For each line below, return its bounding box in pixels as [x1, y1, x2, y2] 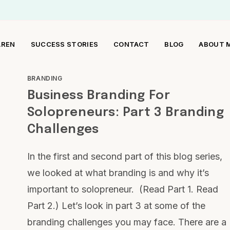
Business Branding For [27, 89, 170, 102]
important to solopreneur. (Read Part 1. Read [27, 184, 218, 195]
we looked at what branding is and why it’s [27, 167, 209, 178]
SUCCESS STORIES [30, 40, 99, 48]
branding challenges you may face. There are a [27, 217, 226, 227]
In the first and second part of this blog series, [27, 151, 222, 162]
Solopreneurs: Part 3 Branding [27, 106, 224, 119]
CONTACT [113, 40, 149, 48]
